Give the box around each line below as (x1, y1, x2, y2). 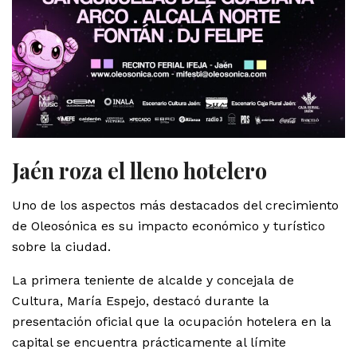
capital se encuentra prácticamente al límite (12, 335, 286, 351)
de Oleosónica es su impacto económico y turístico (12, 218, 325, 234)
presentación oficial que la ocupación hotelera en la (12, 314, 331, 330)
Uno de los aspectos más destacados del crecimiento (12, 198, 339, 214)
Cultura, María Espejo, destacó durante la (12, 293, 269, 309)
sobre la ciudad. (12, 239, 111, 255)
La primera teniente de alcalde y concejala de (12, 273, 294, 288)
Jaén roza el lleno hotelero (12, 155, 267, 185)
